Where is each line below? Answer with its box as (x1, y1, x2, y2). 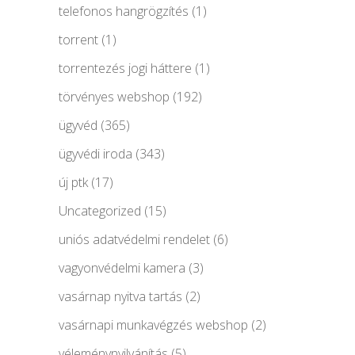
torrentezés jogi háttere (59, 59, 192, 77)
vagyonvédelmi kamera (59, 258, 185, 277)
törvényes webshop (59, 87, 170, 105)
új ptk (59, 173, 88, 191)
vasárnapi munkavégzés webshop (59, 315, 248, 334)
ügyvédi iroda (59, 144, 132, 162)
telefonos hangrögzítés (59, 2, 189, 20)
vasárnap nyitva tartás (59, 287, 182, 305)
